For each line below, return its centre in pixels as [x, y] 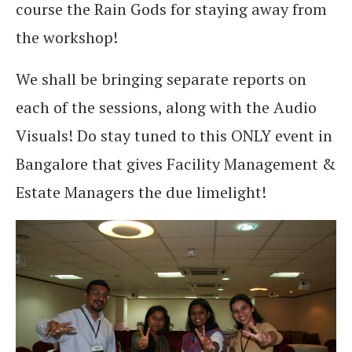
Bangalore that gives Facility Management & [176, 164]
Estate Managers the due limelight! [141, 192]
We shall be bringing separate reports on [161, 79]
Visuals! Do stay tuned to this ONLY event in [174, 136]
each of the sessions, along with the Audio [166, 108]
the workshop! [67, 38]
